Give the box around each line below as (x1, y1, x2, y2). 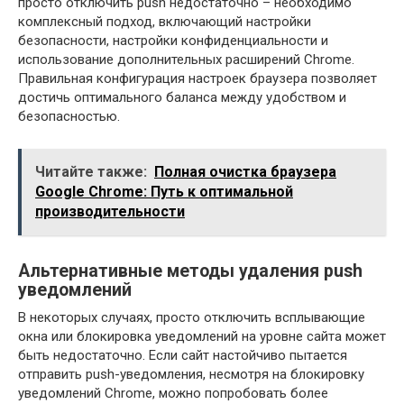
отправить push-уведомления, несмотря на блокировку (18, 365, 364, 382)
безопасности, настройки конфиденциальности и (18, 32, 328, 49)
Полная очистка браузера (154, 162, 336, 180)
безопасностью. (18, 107, 120, 124)
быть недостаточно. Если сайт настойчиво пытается (18, 346, 347, 363)
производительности (35, 202, 185, 220)
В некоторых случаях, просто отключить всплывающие (18, 308, 365, 326)
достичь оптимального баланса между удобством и (18, 88, 346, 106)
